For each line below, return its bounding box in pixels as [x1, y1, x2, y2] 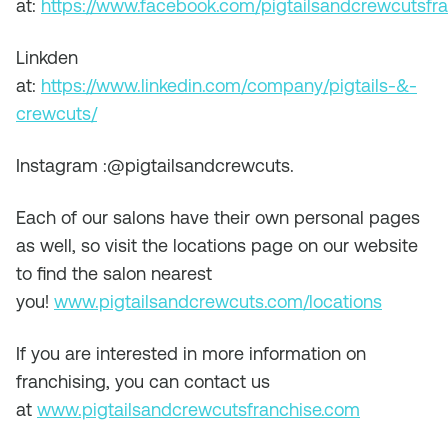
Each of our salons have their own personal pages [16, 207, 420, 228]
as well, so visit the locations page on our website [16, 235, 418, 256]
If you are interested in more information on [16, 343, 366, 364]
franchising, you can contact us [16, 371, 270, 392]
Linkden [16, 47, 78, 68]
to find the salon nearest [16, 263, 212, 284]
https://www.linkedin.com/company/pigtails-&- [41, 75, 417, 96]
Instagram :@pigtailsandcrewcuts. [16, 155, 294, 176]
